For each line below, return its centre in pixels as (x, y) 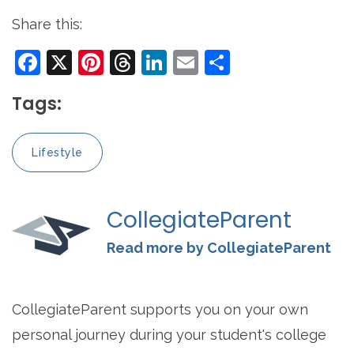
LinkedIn (219, 62)
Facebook (100, 62)
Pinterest (160, 62)
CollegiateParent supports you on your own (160, 310)
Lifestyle (57, 153)
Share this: (47, 24)
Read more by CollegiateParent (219, 248)
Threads (186, 62)
